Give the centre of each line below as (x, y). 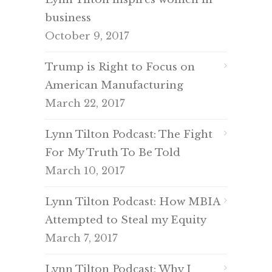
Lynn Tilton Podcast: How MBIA (132, 202)
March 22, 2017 (85, 104)
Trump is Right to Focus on (120, 67)
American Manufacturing (114, 85)
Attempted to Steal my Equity (126, 220)
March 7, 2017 (81, 238)
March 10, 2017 (85, 171)
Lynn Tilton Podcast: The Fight (129, 134)
